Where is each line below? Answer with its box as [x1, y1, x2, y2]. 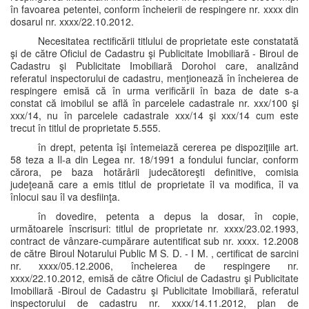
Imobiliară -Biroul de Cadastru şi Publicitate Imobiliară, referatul [10, 283, 299, 297]
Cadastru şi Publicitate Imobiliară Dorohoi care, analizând [10, 59, 299, 72]
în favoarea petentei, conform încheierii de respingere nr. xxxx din [10, 2, 299, 16]
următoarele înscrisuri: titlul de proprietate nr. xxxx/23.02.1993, [10, 221, 299, 235]
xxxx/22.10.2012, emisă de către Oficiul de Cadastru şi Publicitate [10, 271, 299, 285]
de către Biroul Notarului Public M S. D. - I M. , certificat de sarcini [10, 246, 299, 260]
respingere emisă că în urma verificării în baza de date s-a [10, 83, 299, 97]
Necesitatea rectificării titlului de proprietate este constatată [38, 34, 299, 48]
